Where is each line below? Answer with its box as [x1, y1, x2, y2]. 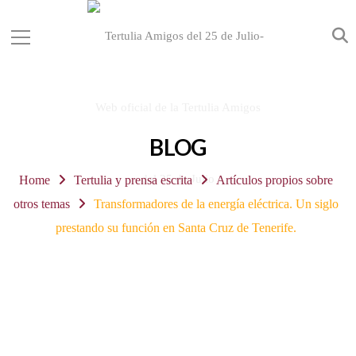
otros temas [14, 197, 71, 211]
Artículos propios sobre [215, 173, 333, 187]
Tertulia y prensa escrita [74, 173, 192, 187]
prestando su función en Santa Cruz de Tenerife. [56, 221, 296, 234]
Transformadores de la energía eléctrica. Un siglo [93, 197, 339, 211]
